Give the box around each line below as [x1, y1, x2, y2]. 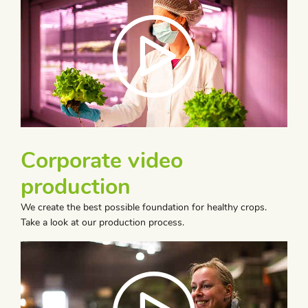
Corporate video [21, 146, 183, 176]
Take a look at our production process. [21, 216, 184, 230]
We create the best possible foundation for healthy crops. [21, 201, 267, 214]
